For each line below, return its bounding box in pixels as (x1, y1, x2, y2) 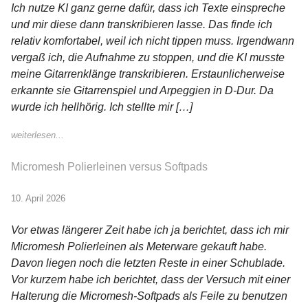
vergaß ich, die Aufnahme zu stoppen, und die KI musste (11, 52, 285, 64)
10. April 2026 (11, 192, 65, 203)
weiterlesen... (11, 130, 64, 141)
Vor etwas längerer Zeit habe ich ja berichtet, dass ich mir (11, 224, 289, 236)
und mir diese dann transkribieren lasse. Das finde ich (11, 19, 272, 31)
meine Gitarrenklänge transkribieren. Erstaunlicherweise (11, 68, 285, 80)
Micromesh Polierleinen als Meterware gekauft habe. (11, 241, 267, 253)
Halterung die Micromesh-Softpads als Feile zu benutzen (11, 290, 287, 302)
